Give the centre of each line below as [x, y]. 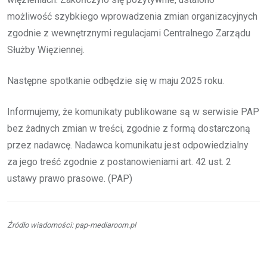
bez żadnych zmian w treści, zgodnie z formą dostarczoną [129, 128]
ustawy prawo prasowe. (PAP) [70, 178]
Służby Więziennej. [46, 49]
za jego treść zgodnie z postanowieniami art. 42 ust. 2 [119, 162]
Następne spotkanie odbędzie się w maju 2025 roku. [116, 80]
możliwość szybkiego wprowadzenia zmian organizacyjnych [132, 16]
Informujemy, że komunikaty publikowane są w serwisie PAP [133, 111]
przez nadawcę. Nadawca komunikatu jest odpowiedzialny [128, 145]
